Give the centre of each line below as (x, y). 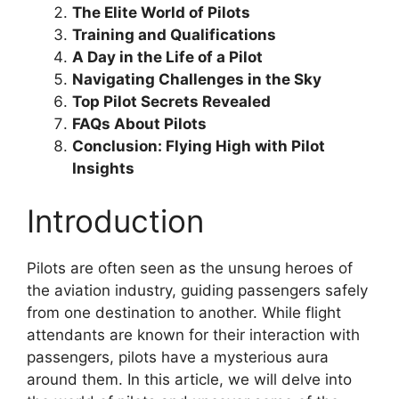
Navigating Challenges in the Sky (197, 79)
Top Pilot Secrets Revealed (171, 101)
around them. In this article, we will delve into (189, 379)
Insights (103, 168)
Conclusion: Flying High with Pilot (199, 146)
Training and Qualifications (174, 34)
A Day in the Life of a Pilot (167, 57)
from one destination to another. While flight (184, 313)
